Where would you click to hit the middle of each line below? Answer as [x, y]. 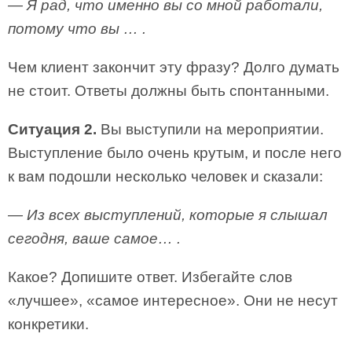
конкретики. [48, 324]
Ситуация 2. [52, 129]
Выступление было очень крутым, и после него [175, 153]
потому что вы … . [77, 29]
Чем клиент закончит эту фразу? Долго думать [174, 67]
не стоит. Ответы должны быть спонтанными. [169, 91]
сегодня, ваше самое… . [94, 238]
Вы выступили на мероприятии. [210, 129]
